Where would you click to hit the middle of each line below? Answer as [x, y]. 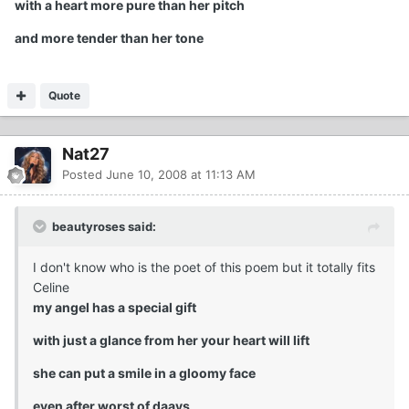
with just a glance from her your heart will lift [171, 340]
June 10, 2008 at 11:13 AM [181, 174]
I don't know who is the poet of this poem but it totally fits [204, 267]
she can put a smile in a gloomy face [144, 372]
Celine [51, 287]
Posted [84, 174]
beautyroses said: [104, 226]
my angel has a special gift [115, 307]
